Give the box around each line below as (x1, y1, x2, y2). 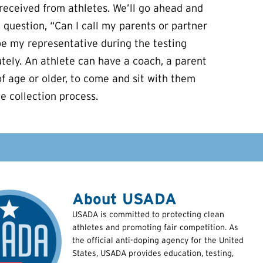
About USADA (72, 190, 177, 208)
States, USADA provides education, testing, (72, 248, 234, 258)
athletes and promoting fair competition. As (72, 222, 239, 232)
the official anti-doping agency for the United (72, 235, 244, 245)
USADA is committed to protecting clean (72, 210, 225, 220)
